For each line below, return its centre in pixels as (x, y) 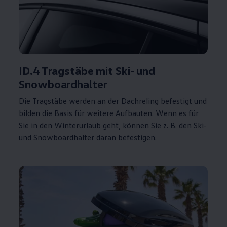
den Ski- (192, 125)
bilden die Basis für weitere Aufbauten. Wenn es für (109, 113)
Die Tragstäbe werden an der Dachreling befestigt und (113, 101)
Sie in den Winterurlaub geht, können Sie (90, 125)
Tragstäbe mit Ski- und (97, 71)
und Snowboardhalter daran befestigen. (88, 138)
